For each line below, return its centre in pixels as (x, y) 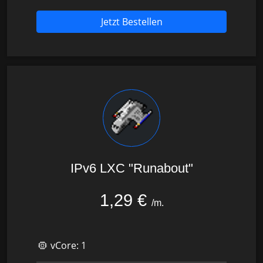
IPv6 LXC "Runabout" (131, 168)
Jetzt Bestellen (131, 22)
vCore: (65, 245)
